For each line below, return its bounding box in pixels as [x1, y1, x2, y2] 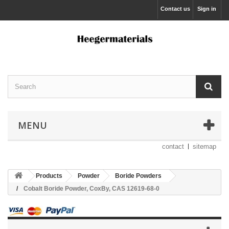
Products [36, 172, 62, 180]
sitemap [193, 143, 216, 151]
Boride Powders [115, 172, 162, 180]
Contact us [161, 6, 190, 12]
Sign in [197, 6, 216, 12]
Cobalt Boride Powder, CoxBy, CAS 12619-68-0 [24, 185, 159, 193]
